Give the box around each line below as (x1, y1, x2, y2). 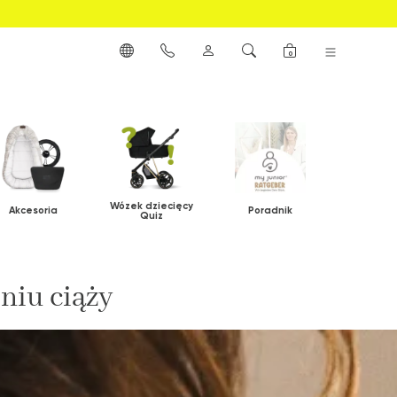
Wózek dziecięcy (110, 198, 193, 212)
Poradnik (248, 204, 292, 217)
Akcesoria (8, 204, 58, 217)
